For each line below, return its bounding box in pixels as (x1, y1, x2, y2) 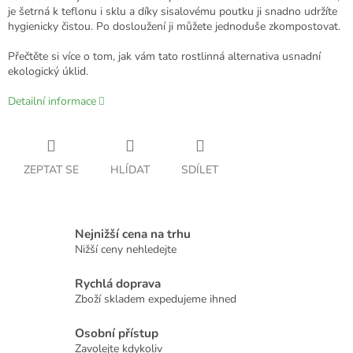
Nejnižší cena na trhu (75, 225, 191, 242)
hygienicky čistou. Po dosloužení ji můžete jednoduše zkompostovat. (8, 18, 340, 34)
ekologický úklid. (8, 63, 88, 79)
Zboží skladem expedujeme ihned (75, 291, 236, 307)
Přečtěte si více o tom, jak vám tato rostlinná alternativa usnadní (8, 48, 321, 64)
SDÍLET (181, 162, 218, 177)
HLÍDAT (110, 162, 150, 177)
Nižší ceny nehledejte (75, 241, 176, 257)
